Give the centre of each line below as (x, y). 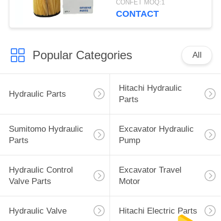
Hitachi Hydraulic (150, 88)
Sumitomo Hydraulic (46, 129)
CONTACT (138, 14)
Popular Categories (82, 55)
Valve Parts (30, 182)
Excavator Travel (150, 170)
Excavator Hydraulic (156, 129)
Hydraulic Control (41, 170)
